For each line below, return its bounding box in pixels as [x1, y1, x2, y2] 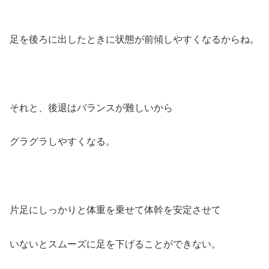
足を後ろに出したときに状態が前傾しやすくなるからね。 [10, 34, 259, 45]
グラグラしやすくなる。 [10, 136, 115, 147]
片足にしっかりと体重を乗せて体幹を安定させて [10, 205, 221, 216]
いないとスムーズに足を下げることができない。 [10, 238, 221, 249]
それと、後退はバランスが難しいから [10, 102, 173, 113]
